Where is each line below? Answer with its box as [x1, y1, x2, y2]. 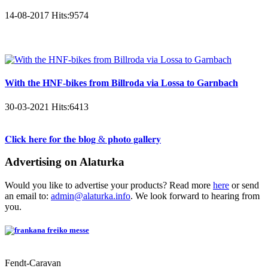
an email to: [5, 191, 51, 202]
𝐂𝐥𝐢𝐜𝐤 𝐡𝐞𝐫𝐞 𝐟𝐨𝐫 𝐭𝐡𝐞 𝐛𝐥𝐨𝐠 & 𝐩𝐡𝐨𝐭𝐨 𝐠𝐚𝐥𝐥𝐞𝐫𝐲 [5, 133, 161, 144]
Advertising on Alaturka [5, 156, 124, 169]
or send [229, 180, 259, 191]
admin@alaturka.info [51, 191, 130, 202]
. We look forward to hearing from [130, 191, 260, 202]
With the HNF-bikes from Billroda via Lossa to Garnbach [5, 78, 238, 89]
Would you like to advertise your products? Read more [5, 180, 213, 191]
